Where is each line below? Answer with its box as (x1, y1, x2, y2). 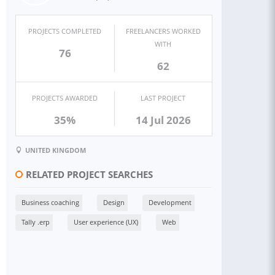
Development (149, 197, 192, 207)
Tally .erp (21, 217, 50, 227)
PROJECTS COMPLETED (28, 26, 102, 36)
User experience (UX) (74, 217, 138, 227)
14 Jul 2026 (135, 113, 191, 127)
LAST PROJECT (141, 93, 186, 103)
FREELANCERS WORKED (125, 26, 201, 36)
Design (103, 197, 125, 207)
